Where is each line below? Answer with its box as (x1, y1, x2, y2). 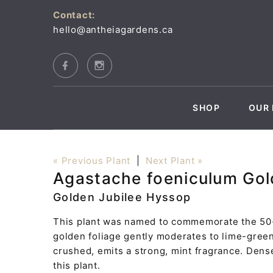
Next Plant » (145, 154, 203, 166)
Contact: (53, 9, 95, 21)
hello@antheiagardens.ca (53, 24, 173, 35)
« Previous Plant (53, 154, 130, 166)
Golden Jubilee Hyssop (53, 190, 191, 204)
